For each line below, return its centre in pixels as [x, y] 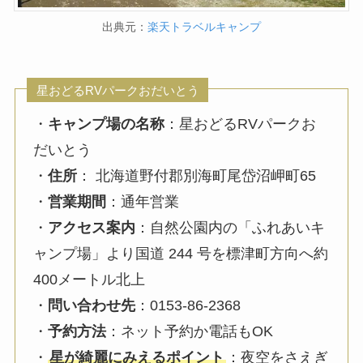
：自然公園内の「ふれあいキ [231, 228]
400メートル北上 [90, 280]
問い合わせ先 [92, 306]
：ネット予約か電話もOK [190, 332]
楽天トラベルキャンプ [204, 27]
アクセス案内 [92, 228]
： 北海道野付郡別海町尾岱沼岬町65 [197, 176]
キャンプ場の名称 [107, 124]
